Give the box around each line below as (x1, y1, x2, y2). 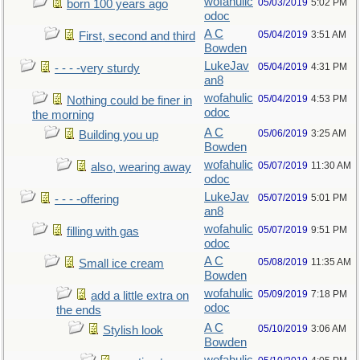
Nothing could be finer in (67, 94, 192, 107)
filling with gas (67, 225, 139, 238)
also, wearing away (91, 161, 191, 174)
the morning (32, 108, 94, 121)
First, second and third (79, 30, 195, 43)
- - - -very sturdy (55, 62, 140, 75)
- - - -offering (55, 193, 119, 206)
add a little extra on (91, 289, 189, 302)
